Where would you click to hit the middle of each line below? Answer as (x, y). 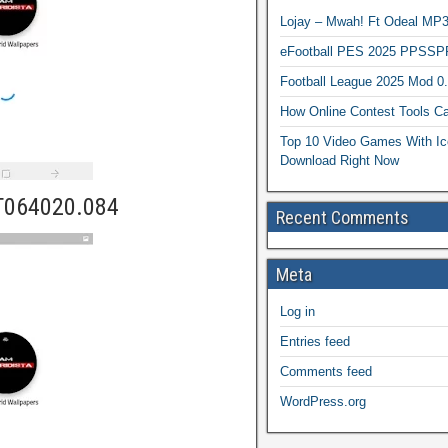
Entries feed (315, 341)
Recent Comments (342, 217)
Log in (297, 311)
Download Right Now (339, 160)
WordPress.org (323, 401)
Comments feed (326, 371)
